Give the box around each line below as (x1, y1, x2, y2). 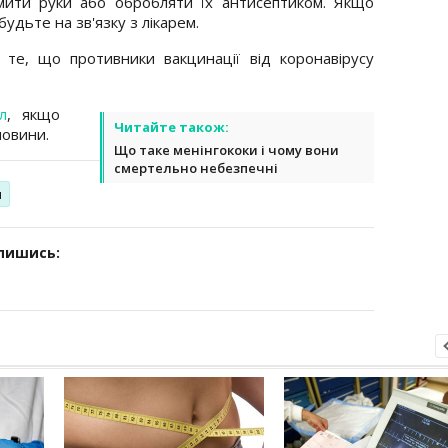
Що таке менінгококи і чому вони (114, 140, 339, 159)
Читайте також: (114, 117, 229, 136)
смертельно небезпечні (114, 158, 278, 177)
